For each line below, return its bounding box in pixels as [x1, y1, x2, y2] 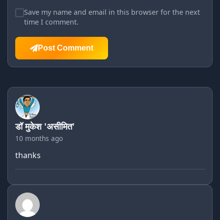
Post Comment [38, 43, 93, 52]
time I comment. [24, 17, 79, 27]
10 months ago [15, 133, 63, 143]
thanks [15, 149, 41, 161]
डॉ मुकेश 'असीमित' [15, 120, 75, 132]
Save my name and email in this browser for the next [24, 7, 200, 17]
